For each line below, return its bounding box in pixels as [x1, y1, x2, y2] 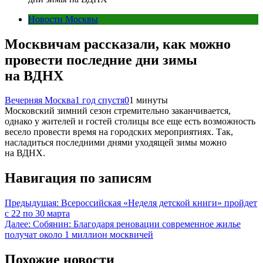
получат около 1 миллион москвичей [5, 230, 153, 240]
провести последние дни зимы [5, 52, 197, 68]
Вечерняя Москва [5, 95, 75, 106]
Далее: [5, 219, 31, 230]
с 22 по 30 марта [5, 208, 70, 219]
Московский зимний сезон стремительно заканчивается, [5, 106, 231, 116]
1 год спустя [75, 95, 124, 106]
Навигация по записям [5, 170, 151, 186]
